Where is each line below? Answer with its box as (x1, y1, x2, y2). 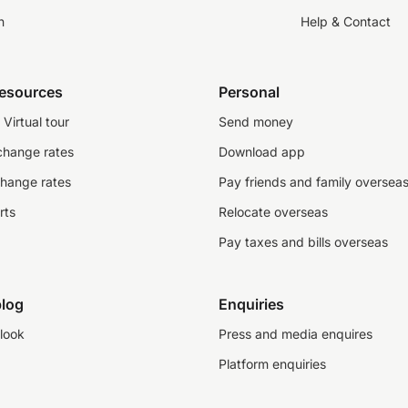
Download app (219, 144, 305, 159)
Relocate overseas (219, 204, 328, 219)
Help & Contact (301, 13, 391, 29)
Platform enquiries (219, 356, 326, 372)
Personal (219, 83, 280, 101)
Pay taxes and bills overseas (219, 234, 388, 250)
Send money (219, 114, 293, 129)
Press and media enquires (219, 326, 372, 342)
